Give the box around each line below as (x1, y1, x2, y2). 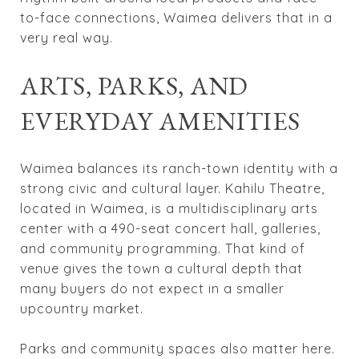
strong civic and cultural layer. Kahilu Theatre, (20, 179, 325, 196)
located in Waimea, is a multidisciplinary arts (20, 200, 318, 216)
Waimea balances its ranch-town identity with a (20, 159, 338, 176)
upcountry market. (20, 300, 143, 317)
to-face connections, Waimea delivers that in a (20, 9, 333, 26)
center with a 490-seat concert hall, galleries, (20, 220, 321, 236)
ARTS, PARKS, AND (20, 68, 248, 103)
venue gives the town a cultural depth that (20, 260, 303, 276)
